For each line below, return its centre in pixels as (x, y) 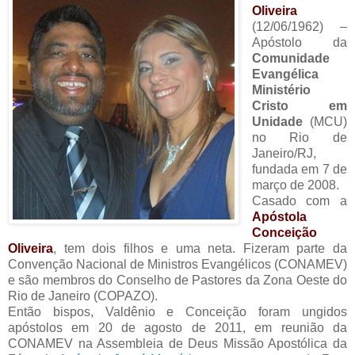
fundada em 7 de (299, 170)
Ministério (281, 90)
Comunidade (290, 59)
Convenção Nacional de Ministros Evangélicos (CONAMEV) (177, 265)
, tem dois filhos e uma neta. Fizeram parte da (200, 249)
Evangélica (285, 74)
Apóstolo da (299, 43)
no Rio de (299, 138)
